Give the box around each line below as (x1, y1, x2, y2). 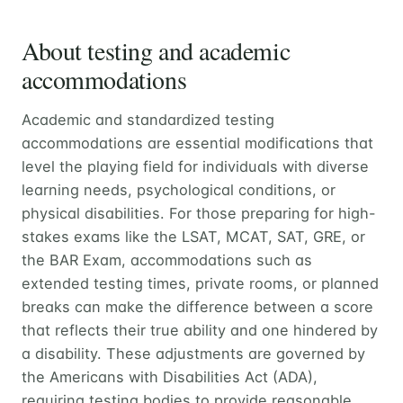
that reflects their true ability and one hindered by (22, 320, 378, 339)
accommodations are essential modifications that (22, 133, 373, 152)
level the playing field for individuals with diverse (22, 157, 369, 175)
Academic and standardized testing (22, 110, 274, 129)
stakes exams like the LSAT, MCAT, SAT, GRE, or (22, 227, 365, 246)
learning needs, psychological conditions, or (22, 180, 336, 199)
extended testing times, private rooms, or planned (22, 273, 379, 292)
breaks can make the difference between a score (22, 297, 373, 316)
